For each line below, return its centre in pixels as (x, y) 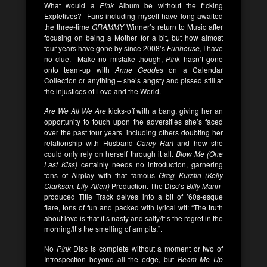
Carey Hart (153, 143)
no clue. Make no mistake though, (103, 59)
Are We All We (68, 111)
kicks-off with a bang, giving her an (164, 111)
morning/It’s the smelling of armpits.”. (103, 229)
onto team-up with (80, 69)
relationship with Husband (89, 143)
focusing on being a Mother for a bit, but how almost (133, 37)
